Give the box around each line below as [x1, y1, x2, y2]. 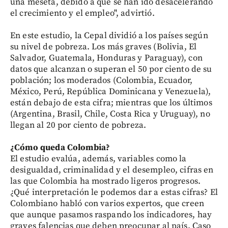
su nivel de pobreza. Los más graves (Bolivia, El [10, 41, 197, 52]
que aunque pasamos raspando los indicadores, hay [10, 209, 212, 220]
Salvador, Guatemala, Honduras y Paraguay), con [10, 52, 203, 64]
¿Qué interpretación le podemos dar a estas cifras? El [10, 187, 218, 198]
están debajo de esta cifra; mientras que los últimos [10, 97, 212, 108]
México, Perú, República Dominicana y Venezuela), [10, 86, 211, 97]
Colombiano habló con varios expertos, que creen [10, 198, 205, 209]
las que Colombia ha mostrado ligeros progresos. [10, 176, 201, 187]
